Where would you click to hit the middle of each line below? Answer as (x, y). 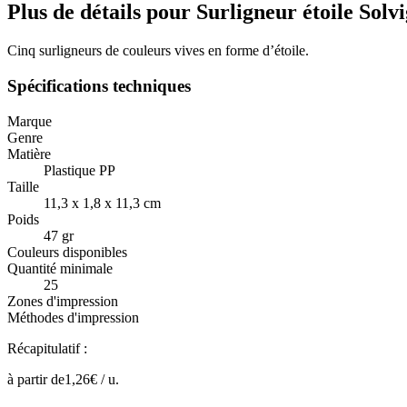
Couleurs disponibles (67, 252)
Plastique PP (79, 170)
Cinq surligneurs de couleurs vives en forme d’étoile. (158, 51)
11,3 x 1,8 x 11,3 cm (102, 203)
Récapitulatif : (47, 348)
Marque (30, 121)
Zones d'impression (63, 301)
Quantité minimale (60, 268)
